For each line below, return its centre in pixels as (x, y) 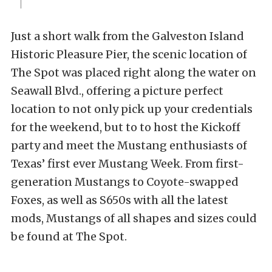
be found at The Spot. (69, 237)
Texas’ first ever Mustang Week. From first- (127, 164)
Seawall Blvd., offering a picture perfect (117, 91)
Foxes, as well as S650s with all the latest (120, 200)
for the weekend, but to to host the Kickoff (126, 127)
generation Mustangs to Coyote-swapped (125, 182)
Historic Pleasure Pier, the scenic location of (129, 55)
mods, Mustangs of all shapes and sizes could (134, 219)
